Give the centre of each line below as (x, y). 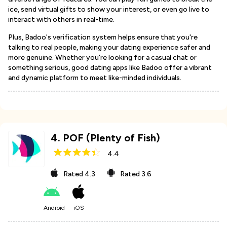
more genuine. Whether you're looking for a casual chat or (102, 58)
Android (54, 208)
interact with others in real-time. (61, 20)
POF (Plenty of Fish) (112, 138)
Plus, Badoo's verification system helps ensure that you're (103, 37)
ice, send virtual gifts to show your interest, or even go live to (109, 9)
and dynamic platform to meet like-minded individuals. (95, 78)
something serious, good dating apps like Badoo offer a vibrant (110, 68)
